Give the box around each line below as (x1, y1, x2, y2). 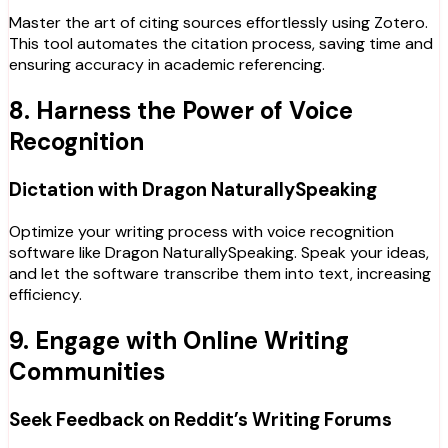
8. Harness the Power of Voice (9, 95, 353, 127)
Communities (9, 355, 171, 387)
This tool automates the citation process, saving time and (9, 33, 433, 55)
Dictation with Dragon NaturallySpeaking (9, 177, 377, 203)
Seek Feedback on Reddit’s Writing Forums (9, 406, 396, 432)
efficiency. (9, 283, 82, 305)
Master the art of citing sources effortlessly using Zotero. (9, 12, 428, 34)
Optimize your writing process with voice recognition (9, 220, 394, 242)
